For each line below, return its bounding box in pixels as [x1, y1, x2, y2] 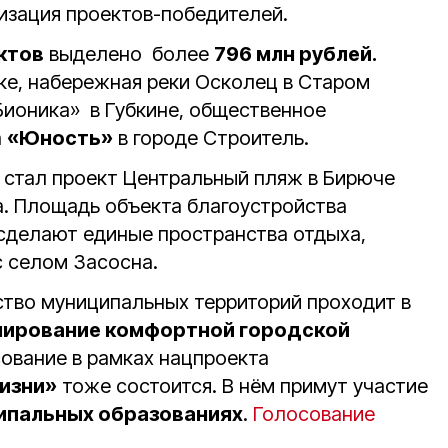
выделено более [44, 42, 214, 67]
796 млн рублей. [214, 42, 377, 67]
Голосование [253, 402, 375, 427]
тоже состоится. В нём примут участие [57, 374, 428, 399]
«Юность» [7, 126, 113, 151]
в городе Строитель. [113, 126, 314, 151]
